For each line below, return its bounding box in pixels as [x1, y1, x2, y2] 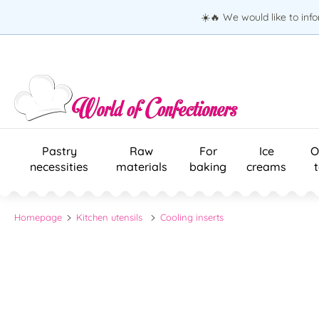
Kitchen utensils [76, 211, 143, 223]
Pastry [41, 143, 77, 158]
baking [189, 159, 226, 174]
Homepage [14, 211, 62, 223]
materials [115, 159, 167, 174]
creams [246, 159, 286, 174]
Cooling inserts [159, 211, 224, 223]
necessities [30, 159, 88, 174]
